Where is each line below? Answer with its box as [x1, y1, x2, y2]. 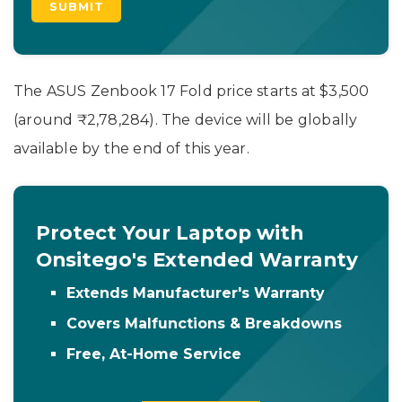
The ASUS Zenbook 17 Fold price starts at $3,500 [13, 82, 370, 100]
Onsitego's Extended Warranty [36, 247, 358, 271]
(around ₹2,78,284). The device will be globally [13, 110, 358, 128]
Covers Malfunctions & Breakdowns [66, 315, 343, 333]
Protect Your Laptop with [36, 220, 303, 244]
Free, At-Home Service [66, 345, 242, 363]
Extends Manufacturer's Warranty [66, 284, 326, 302]
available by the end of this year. [13, 139, 249, 157]
